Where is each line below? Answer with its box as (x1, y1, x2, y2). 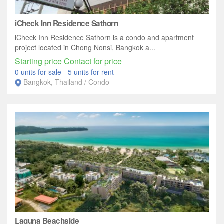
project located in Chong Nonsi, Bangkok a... (15, 42, 155, 52)
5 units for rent (68, 66, 114, 77)
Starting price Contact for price (15, 55, 122, 67)
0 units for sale (15, 66, 63, 77)
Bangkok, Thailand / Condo (23, 76, 109, 87)
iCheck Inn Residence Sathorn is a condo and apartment (15, 32, 194, 42)
